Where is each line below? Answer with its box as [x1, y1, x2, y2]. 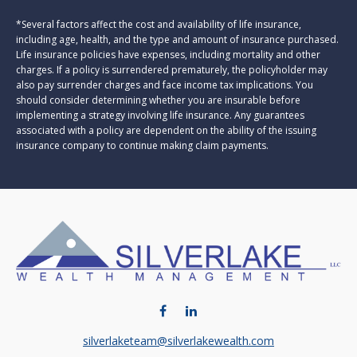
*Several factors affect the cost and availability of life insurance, [16, 17, 301, 31]
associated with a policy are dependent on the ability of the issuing [16, 123, 316, 137]
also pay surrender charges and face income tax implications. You [16, 77, 313, 92]
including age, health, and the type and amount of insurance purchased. [16, 32, 339, 46]
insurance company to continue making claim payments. [16, 138, 269, 152]
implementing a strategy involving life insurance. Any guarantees [16, 108, 304, 122]
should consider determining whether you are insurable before [16, 92, 300, 107]
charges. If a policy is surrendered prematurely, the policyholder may [16, 62, 328, 76]
